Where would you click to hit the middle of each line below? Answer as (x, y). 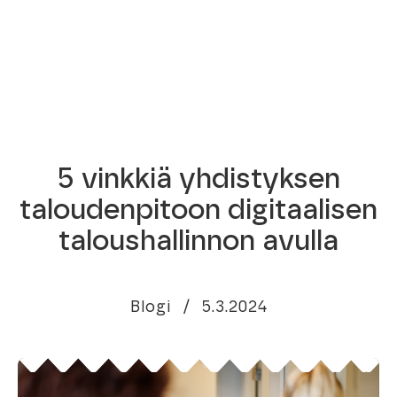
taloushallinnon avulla (198, 241)
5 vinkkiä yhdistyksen (198, 179)
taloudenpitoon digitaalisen (198, 210)
